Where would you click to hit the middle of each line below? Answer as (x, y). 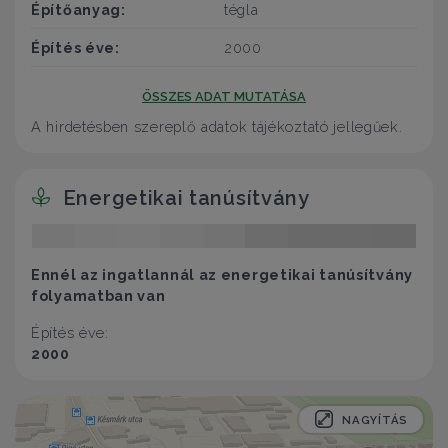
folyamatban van (98, 296)
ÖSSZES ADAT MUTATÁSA (224, 96)
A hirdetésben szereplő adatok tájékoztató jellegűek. (217, 126)
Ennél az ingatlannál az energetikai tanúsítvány (222, 275)
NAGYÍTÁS (375, 420)
